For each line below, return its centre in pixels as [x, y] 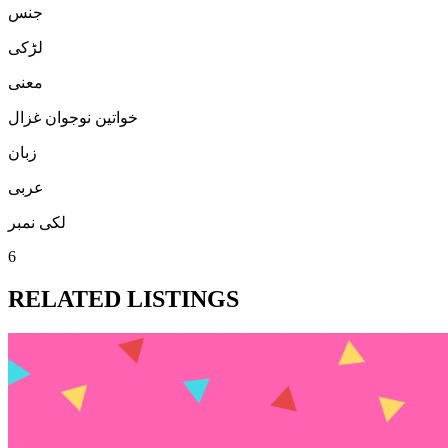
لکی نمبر [37, 222]
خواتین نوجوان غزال [73, 117]
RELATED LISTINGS [123, 298]
